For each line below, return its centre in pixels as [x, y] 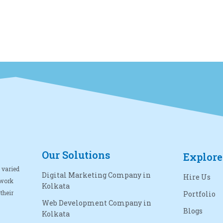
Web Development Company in [96, 203]
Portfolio [200, 194]
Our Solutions [76, 155]
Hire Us [197, 177]
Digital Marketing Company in [96, 175]
